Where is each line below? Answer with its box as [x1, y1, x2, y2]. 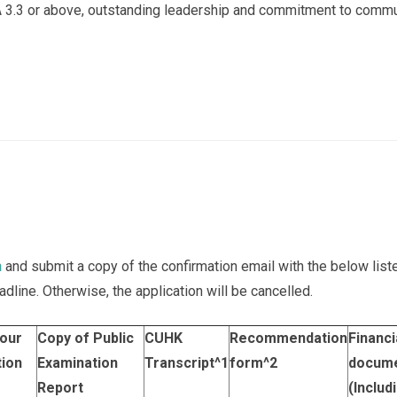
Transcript [144, 354, 214, 371]
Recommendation [230, 330, 347, 346]
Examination [37, 354, 118, 371]
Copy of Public [37, 330, 134, 346]
